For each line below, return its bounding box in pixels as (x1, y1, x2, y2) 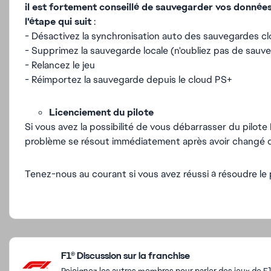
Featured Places (8, 237, 97, 252)
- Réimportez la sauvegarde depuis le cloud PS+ (25, 73, 232, 86)
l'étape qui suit (25, 15, 91, 28)
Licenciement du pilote (49, 106, 154, 119)
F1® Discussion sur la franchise (61, 249, 190, 262)
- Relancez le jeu (25, 59, 95, 71)
